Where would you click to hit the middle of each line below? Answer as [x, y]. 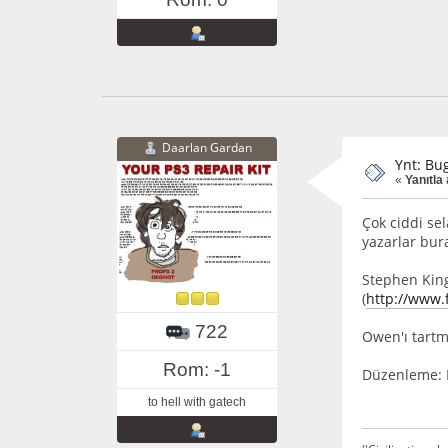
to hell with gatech [197, 401]
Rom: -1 [197, 369]
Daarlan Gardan [206, 148]
